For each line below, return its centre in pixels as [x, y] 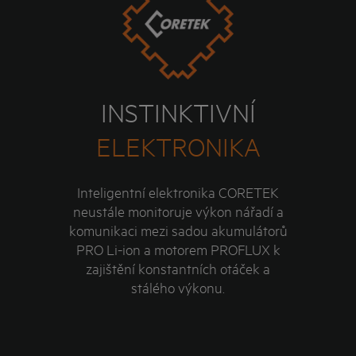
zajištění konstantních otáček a [178, 268]
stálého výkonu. [178, 287]
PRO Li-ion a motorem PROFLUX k [178, 249]
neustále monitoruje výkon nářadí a [178, 211]
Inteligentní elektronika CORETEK [178, 192]
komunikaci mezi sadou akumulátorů [178, 230]
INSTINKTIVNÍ [178, 113]
